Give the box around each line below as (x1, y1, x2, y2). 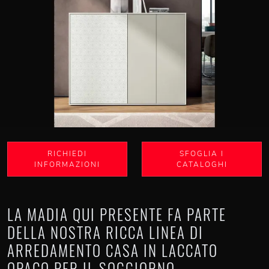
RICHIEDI (47, 149, 87, 159)
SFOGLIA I (180, 149, 224, 159)
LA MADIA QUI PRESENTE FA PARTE (7, 203, 226, 225)
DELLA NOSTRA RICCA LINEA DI (7, 221, 204, 243)
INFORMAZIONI (34, 160, 100, 169)
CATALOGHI (176, 160, 228, 169)
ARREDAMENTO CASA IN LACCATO (7, 239, 218, 261)
